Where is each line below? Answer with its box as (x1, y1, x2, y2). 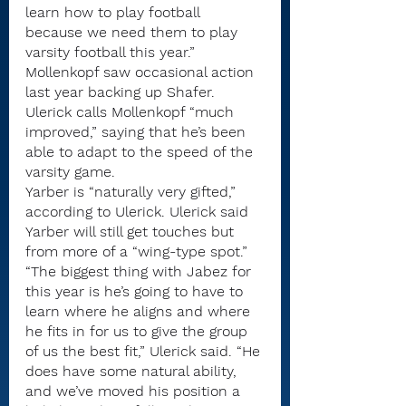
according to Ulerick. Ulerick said (25, 202, 253, 220)
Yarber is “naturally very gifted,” (25, 182, 240, 200)
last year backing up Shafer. (25, 82, 219, 101)
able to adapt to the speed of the (25, 142, 257, 160)
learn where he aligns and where (25, 302, 255, 320)
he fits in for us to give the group (25, 322, 252, 340)
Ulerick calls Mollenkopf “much (25, 102, 238, 121)
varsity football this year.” (25, 43, 195, 61)
